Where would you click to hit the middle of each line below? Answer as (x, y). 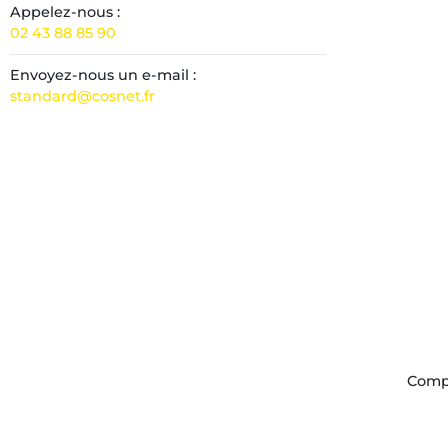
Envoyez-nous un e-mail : (103, 75)
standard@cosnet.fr (82, 96)
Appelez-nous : (65, 12)
